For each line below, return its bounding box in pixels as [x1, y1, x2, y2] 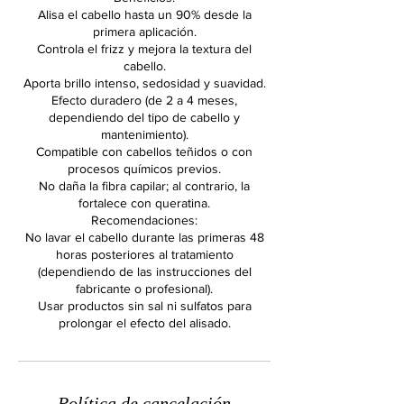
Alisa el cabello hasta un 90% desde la [37, 7, 252, 22]
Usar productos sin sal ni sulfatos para [37, 298, 252, 313]
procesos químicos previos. [68, 161, 221, 176]
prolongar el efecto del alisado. [58, 316, 231, 330]
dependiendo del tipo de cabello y [49, 110, 240, 124]
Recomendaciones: [91, 213, 197, 227]
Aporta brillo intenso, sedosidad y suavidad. [23, 76, 266, 90]
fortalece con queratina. [78, 196, 210, 210]
